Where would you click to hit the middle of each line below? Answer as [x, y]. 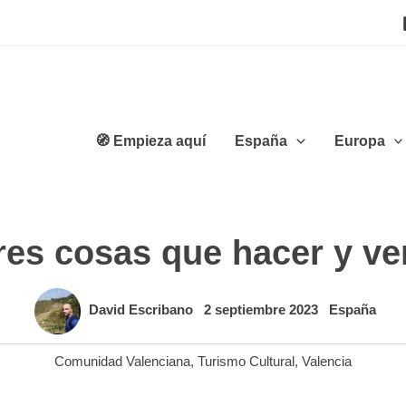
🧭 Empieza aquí [151, 140]
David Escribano [143, 310]
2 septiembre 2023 [263, 310]
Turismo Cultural [246, 361]
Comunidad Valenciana [122, 361]
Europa [359, 140]
